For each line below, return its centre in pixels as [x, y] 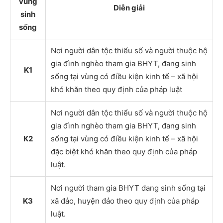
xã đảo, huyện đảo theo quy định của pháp [125, 201]
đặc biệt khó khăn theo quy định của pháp [124, 151]
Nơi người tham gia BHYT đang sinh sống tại [128, 188]
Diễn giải [129, 7]
